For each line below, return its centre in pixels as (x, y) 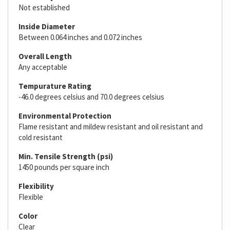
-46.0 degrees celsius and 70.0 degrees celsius (91, 97)
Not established (44, 7)
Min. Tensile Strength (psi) (66, 156)
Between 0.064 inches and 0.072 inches (80, 37)
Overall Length (45, 56)
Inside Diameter (47, 26)
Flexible (31, 197)
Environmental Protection (65, 116)
